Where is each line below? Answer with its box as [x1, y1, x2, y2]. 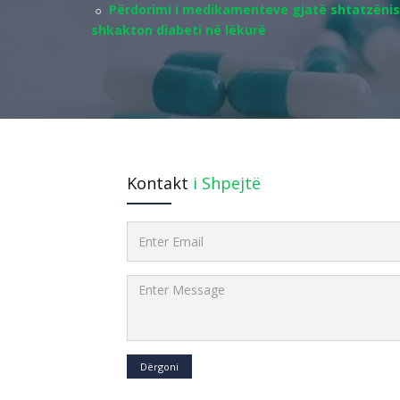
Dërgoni [140, 360, 179, 373]
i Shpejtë [188, 172, 261, 194]
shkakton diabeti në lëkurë [91, 21, 266, 38]
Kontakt [127, 172, 188, 194]
